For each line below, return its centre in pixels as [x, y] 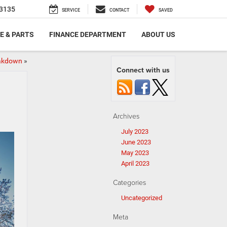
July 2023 [135, 131]
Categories [129, 182]
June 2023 [136, 142]
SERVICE [71, 10]
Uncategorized [142, 198]
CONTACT [119, 10]
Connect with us [143, 70]
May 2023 [135, 153]
